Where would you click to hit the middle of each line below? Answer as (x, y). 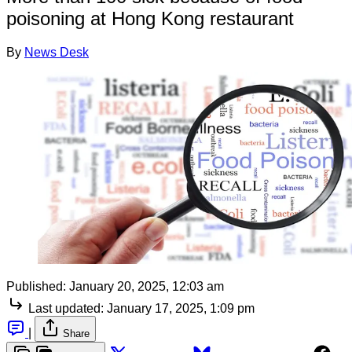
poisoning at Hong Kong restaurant (150, 18)
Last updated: (66, 308)
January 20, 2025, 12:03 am (147, 286)
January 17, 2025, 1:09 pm (181, 308)
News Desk (57, 52)
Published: (36, 286)
